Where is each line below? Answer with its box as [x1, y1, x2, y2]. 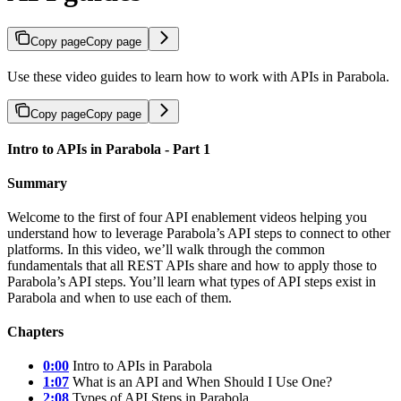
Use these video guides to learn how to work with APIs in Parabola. [7, 69, 389, 84]
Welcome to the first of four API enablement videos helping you [7, 209, 367, 225]
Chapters [7, 324, 64, 339]
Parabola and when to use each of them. [7, 290, 232, 305]
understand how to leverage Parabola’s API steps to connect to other [7, 226, 390, 241]
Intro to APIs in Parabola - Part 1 [7, 141, 210, 157]
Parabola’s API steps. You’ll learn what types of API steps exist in [7, 274, 376, 289]
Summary [7, 175, 67, 191]
